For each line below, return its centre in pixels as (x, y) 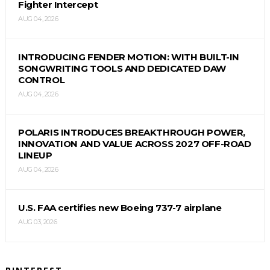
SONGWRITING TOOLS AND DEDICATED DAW (122, 68)
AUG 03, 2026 (37, 221)
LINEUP (35, 155)
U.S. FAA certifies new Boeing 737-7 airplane (120, 207)
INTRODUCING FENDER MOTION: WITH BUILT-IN (128, 57)
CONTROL (41, 80)
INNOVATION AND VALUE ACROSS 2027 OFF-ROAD (134, 143)
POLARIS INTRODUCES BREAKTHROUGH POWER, (131, 132)
